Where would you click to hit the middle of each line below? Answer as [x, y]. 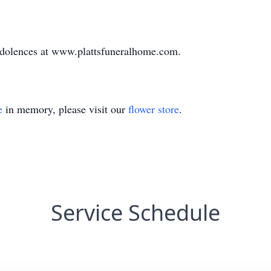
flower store [154, 109]
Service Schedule [135, 213]
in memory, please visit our [65, 109]
